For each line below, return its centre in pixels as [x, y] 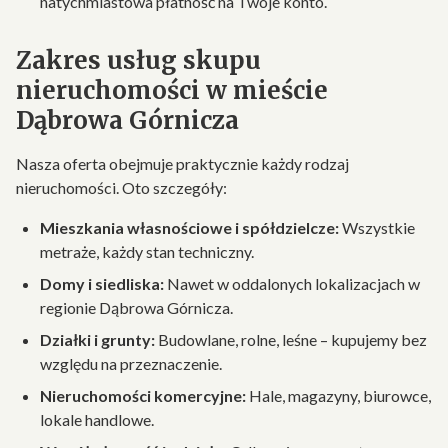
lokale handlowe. [97, 419]
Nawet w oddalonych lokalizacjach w [292, 283]
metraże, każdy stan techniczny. [147, 251]
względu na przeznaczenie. [131, 363]
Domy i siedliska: [102, 283]
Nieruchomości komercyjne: [143, 395]
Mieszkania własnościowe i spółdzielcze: [189, 227]
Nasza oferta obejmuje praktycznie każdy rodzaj [182, 163]
